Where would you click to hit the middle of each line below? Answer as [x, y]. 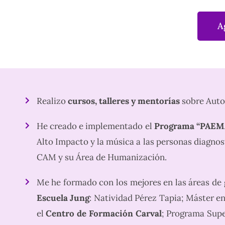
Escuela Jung [63, 198]
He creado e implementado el [95, 126]
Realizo [52, 101]
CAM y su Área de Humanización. [101, 157]
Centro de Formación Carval [104, 214]
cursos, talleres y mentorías [124, 101]
